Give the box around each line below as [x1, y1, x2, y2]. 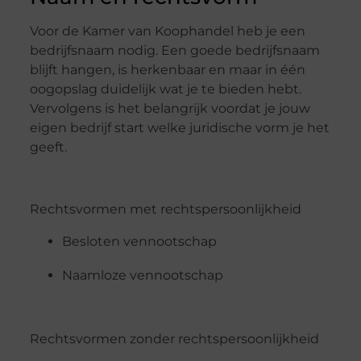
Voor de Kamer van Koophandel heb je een [29, 23, 305, 39]
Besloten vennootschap [61, 234, 217, 249]
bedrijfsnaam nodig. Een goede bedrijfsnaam [29, 42, 320, 58]
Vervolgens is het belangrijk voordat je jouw [29, 100, 310, 116]
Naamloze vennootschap [61, 268, 223, 284]
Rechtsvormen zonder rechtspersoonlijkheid [29, 331, 319, 347]
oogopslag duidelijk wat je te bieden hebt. [29, 81, 301, 97]
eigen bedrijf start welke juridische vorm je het [29, 119, 330, 135]
